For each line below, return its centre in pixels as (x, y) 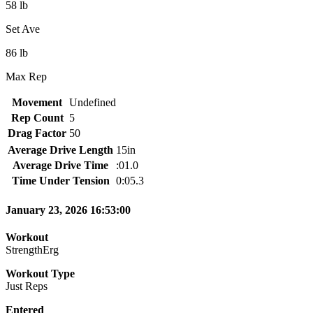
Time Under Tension (60, 180)
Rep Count (37, 117)
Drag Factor (37, 133)
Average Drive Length (60, 150)
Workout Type (40, 274)
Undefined (93, 102)
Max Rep (26, 76)
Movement (37, 102)
